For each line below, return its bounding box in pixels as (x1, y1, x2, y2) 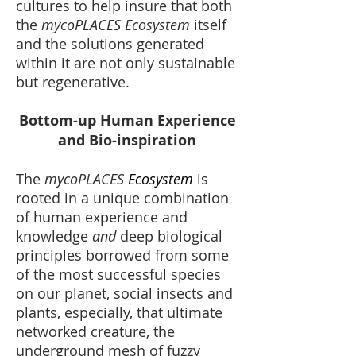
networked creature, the (16, 322, 175, 341)
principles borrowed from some (16, 246, 229, 265)
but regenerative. (16, 72, 130, 91)
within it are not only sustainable (16, 53, 235, 72)
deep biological (116, 226, 222, 246)
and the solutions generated (16, 34, 204, 53)
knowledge (16, 226, 92, 246)
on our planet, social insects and (16, 284, 233, 303)
